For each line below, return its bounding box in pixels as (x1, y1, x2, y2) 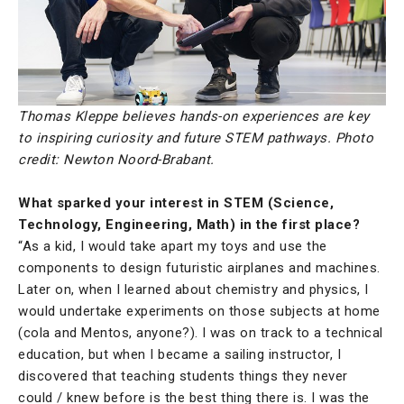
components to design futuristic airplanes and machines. (18, 260, 381, 277)
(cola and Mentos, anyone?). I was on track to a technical (18, 325, 383, 342)
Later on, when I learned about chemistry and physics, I (18, 281, 369, 298)
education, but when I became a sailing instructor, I (18, 346, 341, 363)
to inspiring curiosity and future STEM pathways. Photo (18, 130, 373, 147)
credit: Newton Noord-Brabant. (18, 151, 218, 169)
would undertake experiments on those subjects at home (18, 303, 381, 320)
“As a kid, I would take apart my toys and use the (18, 238, 327, 255)
